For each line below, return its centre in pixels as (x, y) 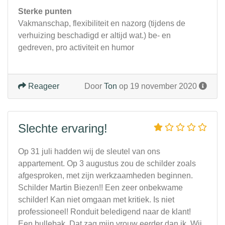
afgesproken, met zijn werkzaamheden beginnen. (105, 176)
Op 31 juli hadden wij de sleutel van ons (89, 152)
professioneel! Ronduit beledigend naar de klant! (104, 212)
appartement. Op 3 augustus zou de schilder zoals (107, 164)
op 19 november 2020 (158, 86)
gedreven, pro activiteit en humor (76, 48)
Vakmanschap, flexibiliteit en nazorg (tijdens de (102, 24)
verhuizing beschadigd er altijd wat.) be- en (94, 36)
